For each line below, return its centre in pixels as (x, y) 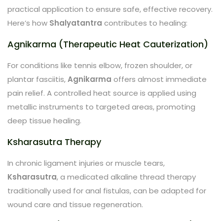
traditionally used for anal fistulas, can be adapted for (107, 190)
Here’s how (28, 23)
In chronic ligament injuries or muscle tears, (86, 163)
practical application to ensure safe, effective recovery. (110, 9)
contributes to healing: (145, 23)
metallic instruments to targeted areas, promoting (101, 107)
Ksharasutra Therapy (54, 142)
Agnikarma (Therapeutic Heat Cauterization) (108, 44)
